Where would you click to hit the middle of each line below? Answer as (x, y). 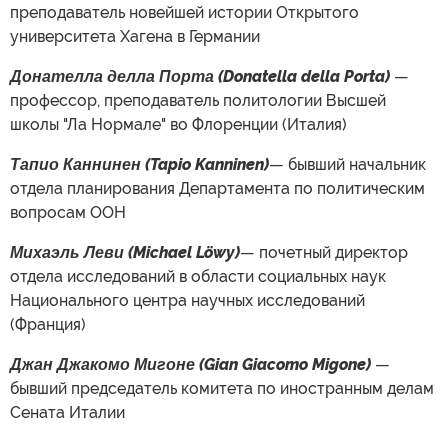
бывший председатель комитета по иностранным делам (222, 388)
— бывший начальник (347, 164)
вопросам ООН (68, 212)
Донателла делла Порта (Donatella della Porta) (200, 76)
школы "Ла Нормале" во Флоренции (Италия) (178, 124)
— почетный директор (324, 252)
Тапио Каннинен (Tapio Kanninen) (139, 164)
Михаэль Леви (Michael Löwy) (125, 252)
